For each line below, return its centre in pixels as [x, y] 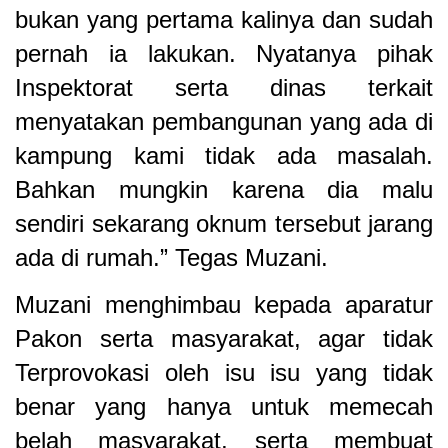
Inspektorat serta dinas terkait [224, 87]
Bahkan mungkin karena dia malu [224, 189]
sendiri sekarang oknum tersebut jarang [224, 223]
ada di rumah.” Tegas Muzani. [171, 257]
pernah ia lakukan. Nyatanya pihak [224, 53]
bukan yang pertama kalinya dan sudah [224, 19]
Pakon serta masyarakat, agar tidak [224, 338]
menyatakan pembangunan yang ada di [224, 121]
